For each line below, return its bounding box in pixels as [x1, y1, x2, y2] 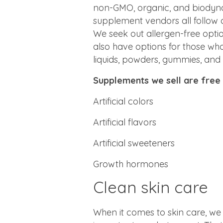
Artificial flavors [93, 116, 156, 128]
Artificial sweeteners [93, 137, 175, 149]
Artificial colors [93, 95, 153, 107]
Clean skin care [93, 177, 208, 197]
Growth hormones [93, 158, 168, 170]
